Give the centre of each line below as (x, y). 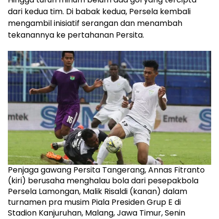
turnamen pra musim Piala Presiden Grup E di (94, 202)
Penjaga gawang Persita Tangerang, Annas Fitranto (106, 170)
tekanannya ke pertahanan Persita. (76, 35)
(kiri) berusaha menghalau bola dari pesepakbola (103, 181)
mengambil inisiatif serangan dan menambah (95, 23)
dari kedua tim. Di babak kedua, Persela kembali (99, 11)
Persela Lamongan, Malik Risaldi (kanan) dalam (98, 192)
